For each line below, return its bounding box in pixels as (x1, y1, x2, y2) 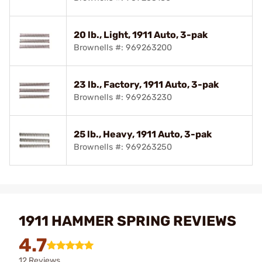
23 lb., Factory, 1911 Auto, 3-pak (74, 78, 219, 90)
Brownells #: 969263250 (74, 142, 172, 152)
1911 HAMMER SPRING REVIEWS (19, 212, 236, 229)
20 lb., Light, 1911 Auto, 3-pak (74, 29, 208, 40)
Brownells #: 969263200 (74, 42, 172, 53)
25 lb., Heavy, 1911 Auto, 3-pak (74, 128, 212, 140)
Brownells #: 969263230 (74, 92, 172, 102)
